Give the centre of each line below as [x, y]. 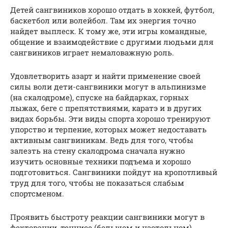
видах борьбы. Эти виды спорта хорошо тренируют [110, 118]
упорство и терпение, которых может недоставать [108, 129]
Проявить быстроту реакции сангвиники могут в [107, 217]
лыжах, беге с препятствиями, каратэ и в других [106, 108]
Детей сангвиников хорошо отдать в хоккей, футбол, [112, 9]
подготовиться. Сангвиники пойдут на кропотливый [114, 172]
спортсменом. [37, 193]
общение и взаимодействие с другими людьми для [112, 41]
